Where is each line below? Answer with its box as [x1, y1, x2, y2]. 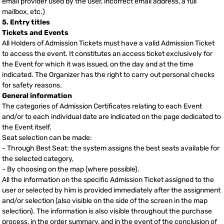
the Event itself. [2, 123, 51, 132]
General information [2, 91, 72, 100]
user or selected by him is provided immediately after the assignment [2, 186, 220, 195]
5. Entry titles [2, 18, 50, 27]
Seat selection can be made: [2, 133, 92, 142]
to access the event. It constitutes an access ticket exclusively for [2, 49, 212, 58]
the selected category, [2, 154, 73, 163]
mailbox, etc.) [2, 7, 45, 16]
